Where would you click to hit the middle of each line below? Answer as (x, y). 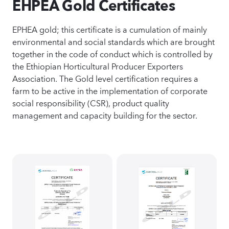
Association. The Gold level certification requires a (105, 78)
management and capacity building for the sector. (105, 114)
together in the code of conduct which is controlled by (112, 53)
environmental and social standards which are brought (113, 41)
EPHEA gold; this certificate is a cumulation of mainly (110, 29)
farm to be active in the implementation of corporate (110, 90)
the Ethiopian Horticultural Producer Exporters (98, 65)
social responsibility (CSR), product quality (91, 102)
